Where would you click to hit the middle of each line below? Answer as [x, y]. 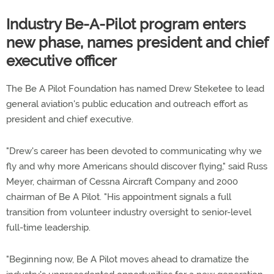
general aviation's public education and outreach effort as [127, 104]
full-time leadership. [48, 228]
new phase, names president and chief [137, 43]
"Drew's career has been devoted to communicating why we [134, 151]
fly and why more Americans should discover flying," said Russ [137, 166]
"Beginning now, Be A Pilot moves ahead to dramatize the [128, 259]
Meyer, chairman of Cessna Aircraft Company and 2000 [122, 182]
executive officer [61, 61]
